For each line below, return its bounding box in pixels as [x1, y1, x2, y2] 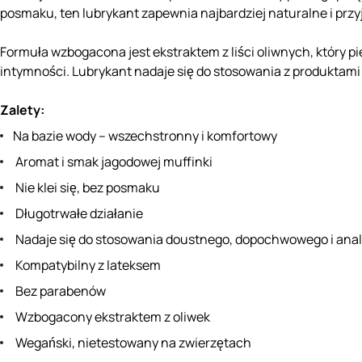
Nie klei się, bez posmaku [13, 179, 160, 197]
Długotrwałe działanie [13, 204, 143, 223]
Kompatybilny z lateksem [13, 256, 161, 275]
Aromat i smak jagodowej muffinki [13, 153, 213, 171]
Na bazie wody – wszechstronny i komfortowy [13, 127, 277, 145]
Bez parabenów [13, 282, 106, 301]
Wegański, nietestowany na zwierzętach [13, 334, 251, 352]
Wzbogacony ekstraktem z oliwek [13, 308, 210, 326]
